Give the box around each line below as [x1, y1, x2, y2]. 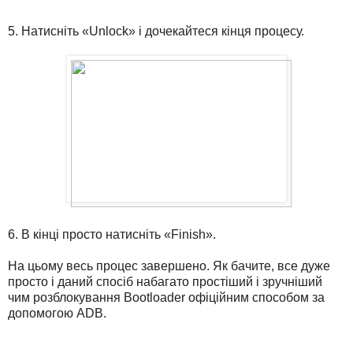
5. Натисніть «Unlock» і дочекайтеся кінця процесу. [8, 24, 304, 39]
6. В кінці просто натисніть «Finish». [8, 228, 216, 242]
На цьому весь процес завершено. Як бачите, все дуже [8, 259, 330, 273]
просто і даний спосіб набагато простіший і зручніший [8, 275, 322, 289]
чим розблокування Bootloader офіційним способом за [8, 291, 325, 305]
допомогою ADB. [8, 307, 106, 321]
